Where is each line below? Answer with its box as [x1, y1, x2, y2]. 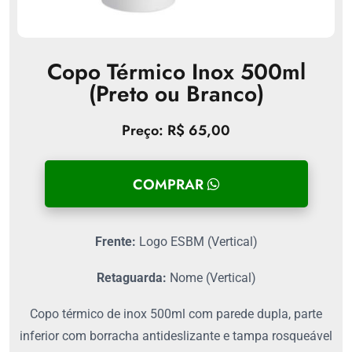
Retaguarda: [96, 270, 167, 286]
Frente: [94, 234, 136, 250]
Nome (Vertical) [166, 270, 256, 286]
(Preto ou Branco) [88, 78, 264, 111]
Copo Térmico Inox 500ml [46, 56, 306, 89]
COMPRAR [132, 174, 207, 195]
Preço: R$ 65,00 [122, 120, 230, 141]
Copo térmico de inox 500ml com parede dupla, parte [30, 306, 322, 322]
